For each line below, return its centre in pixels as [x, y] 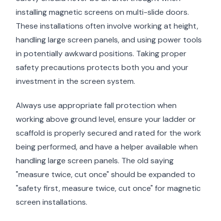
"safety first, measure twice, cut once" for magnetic [108, 188]
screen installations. [52, 202]
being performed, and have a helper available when [107, 147]
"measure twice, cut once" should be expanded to [106, 175]
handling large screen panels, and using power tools [109, 40]
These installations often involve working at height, [107, 26]
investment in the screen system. [75, 81]
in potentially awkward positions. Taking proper [101, 54]
